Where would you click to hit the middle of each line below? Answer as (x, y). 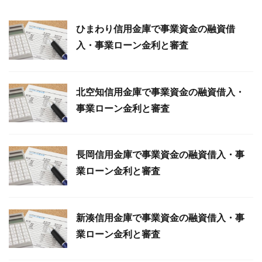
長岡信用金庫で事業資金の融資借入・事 (160, 155)
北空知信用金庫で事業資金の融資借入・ (160, 92)
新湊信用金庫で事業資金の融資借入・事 (160, 217)
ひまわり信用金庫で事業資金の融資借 (156, 28)
